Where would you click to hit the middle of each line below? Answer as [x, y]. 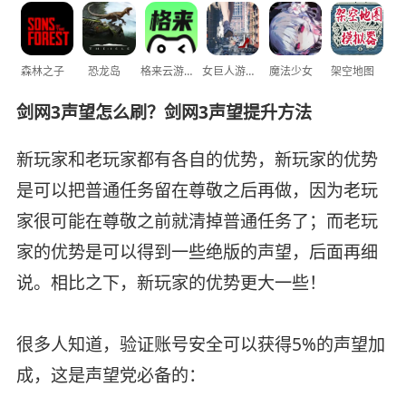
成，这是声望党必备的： [111, 375]
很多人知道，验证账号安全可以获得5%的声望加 [200, 344]
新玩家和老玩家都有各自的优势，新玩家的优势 [197, 159]
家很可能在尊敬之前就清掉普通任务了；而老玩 [197, 221]
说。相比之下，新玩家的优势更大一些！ [171, 282]
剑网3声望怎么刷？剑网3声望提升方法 [164, 112]
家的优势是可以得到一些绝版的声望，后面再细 [197, 251]
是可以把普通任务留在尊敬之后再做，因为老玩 [197, 190]
